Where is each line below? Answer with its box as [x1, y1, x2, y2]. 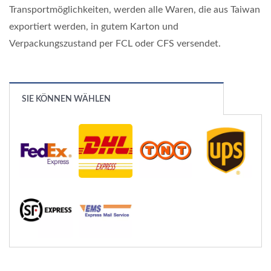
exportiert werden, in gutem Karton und [9, 22, 178, 31]
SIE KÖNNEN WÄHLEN [22, 95, 111, 103]
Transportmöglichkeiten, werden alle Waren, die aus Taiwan [9, 5, 260, 15]
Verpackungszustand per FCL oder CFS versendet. [9, 39, 221, 48]
